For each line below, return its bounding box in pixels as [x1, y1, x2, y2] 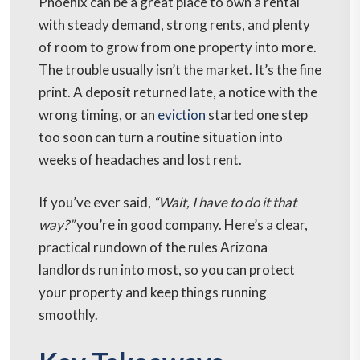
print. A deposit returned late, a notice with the [39, 84, 317, 101]
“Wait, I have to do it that [153, 194, 297, 211]
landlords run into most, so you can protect [39, 261, 295, 279]
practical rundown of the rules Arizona [39, 239, 268, 256]
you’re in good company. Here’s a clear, [74, 216, 308, 234]
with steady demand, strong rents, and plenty [39, 16, 310, 34]
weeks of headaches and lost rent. [39, 151, 242, 169]
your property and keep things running [39, 284, 267, 301]
